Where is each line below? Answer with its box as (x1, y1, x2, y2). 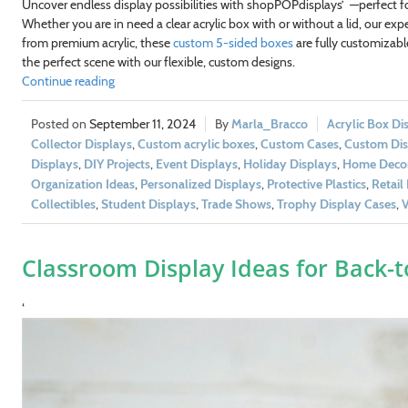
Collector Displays (30, 135, 132, 152)
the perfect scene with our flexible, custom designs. (21, 53, 295, 70)
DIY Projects (83, 155, 150, 172)
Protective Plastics (266, 175, 366, 192)
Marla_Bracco (230, 115, 308, 132)
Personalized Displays (139, 175, 261, 192)
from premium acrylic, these (21, 34, 173, 51)
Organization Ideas (30, 175, 135, 192)
